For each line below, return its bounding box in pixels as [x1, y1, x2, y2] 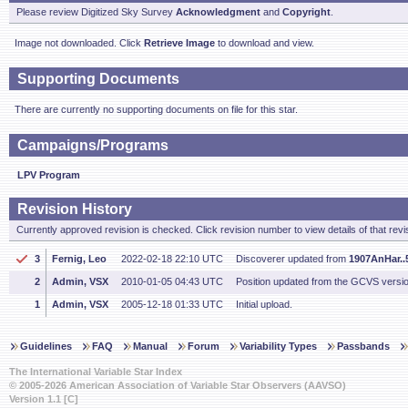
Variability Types [240, 341, 317, 352]
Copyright [282, 6, 331, 17]
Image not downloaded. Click [15, 37, 144, 48]
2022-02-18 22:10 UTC [121, 253, 223, 264]
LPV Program [17, 169, 80, 180]
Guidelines [20, 341, 72, 352]
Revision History [17, 201, 132, 217]
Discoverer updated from [236, 253, 349, 264]
